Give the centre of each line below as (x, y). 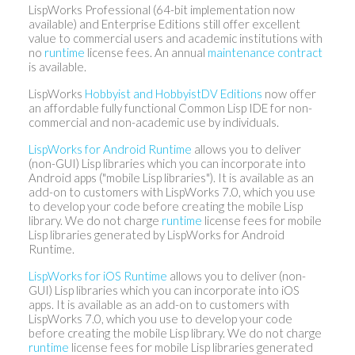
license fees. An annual (146, 53)
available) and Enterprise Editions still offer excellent (164, 24)
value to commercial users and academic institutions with (175, 38)
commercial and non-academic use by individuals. (153, 122)
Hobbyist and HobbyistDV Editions (173, 94)
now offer (289, 94)
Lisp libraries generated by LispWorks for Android (156, 235)
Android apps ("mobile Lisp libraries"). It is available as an (171, 178)
